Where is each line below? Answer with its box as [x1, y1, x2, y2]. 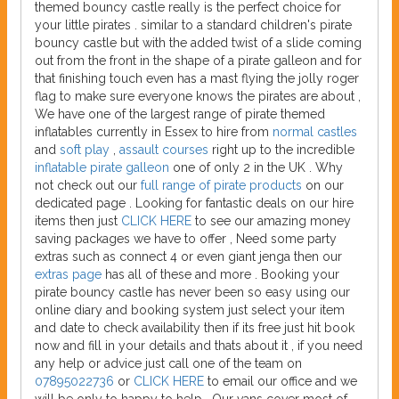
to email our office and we [208, 374, 357, 389]
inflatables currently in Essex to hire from [35, 125, 273, 140]
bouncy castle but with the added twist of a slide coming [35, 36, 362, 51]
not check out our [35, 178, 137, 193]
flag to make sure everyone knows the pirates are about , [35, 89, 361, 104]
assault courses [119, 142, 212, 158]
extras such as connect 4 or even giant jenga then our [35, 249, 342, 265]
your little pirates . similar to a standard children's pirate [35, 18, 352, 33]
